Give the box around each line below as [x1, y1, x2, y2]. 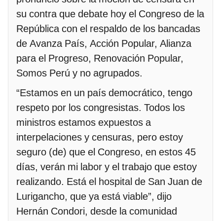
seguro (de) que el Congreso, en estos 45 [16, 146, 196, 158]
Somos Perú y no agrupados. [16, 67, 145, 79]
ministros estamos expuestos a [16, 116, 151, 129]
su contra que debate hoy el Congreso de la [16, 8, 204, 20]
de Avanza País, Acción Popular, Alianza [16, 37, 191, 50]
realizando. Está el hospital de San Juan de [16, 176, 202, 188]
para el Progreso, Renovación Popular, [16, 52, 184, 65]
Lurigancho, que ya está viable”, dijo [16, 190, 172, 203]
